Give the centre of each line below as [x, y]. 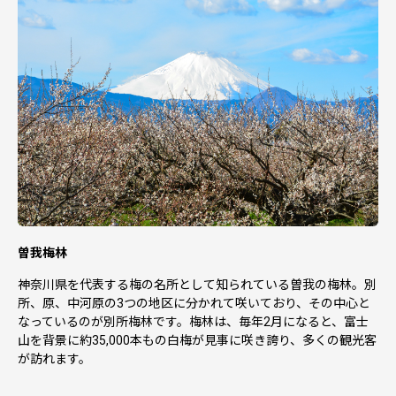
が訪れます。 [54, 358]
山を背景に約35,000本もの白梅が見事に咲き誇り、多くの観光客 [197, 340]
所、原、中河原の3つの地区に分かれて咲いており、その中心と [194, 303]
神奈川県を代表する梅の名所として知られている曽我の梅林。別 [197, 284]
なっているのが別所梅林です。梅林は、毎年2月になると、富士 [193, 321]
